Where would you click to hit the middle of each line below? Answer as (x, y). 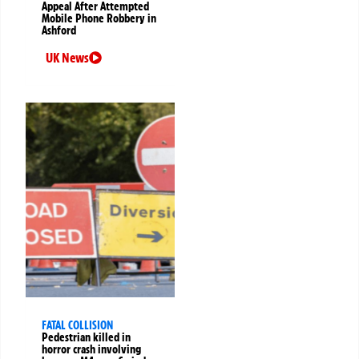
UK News (67, 57)
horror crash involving (91, 349)
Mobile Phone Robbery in (99, 18)
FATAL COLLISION (77, 325)
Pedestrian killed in (86, 337)
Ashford (59, 30)
